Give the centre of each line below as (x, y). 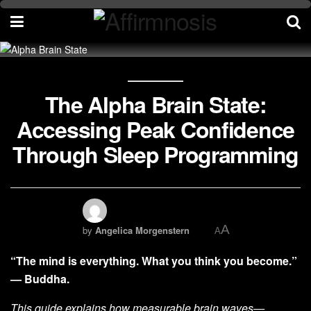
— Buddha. (40, 279)
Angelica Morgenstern (142, 230)
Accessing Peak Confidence (155, 129)
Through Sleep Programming (155, 154)
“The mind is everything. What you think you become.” (154, 261)
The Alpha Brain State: (155, 104)
